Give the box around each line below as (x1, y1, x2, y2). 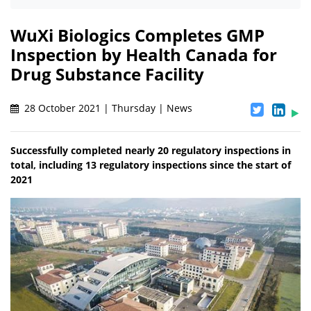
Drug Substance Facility (10, 62, 204, 86)
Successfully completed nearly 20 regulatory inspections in (10, 144, 291, 158)
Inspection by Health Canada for (10, 43, 277, 67)
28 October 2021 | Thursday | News (22, 101, 192, 115)
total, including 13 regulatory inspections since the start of (10, 158, 291, 172)
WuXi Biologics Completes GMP (10, 24, 264, 47)
